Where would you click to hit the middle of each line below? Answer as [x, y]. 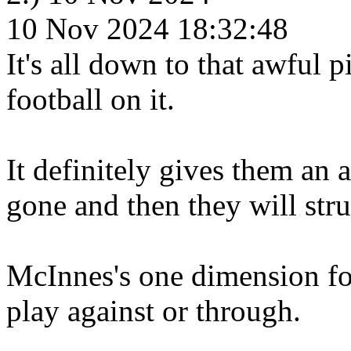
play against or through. [154, 311]
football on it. [90, 99]
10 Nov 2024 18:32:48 [147, 29]
